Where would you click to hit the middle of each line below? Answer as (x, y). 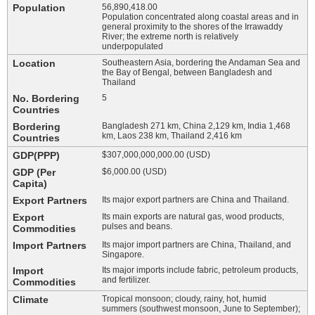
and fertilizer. (126, 280)
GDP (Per (34, 173)
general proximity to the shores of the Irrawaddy (192, 27)
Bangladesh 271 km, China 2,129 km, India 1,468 (196, 126)
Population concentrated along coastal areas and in (200, 17)
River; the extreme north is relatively (170, 37)
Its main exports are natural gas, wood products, (193, 217)
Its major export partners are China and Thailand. (195, 200)
